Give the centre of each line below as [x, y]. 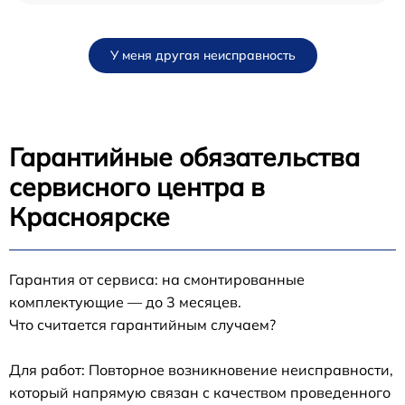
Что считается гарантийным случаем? [142, 324]
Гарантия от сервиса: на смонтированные [157, 279]
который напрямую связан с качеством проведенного [200, 392]
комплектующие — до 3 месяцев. [125, 301]
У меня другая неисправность [202, 55]
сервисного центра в [137, 186]
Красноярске [89, 216]
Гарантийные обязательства [184, 156]
